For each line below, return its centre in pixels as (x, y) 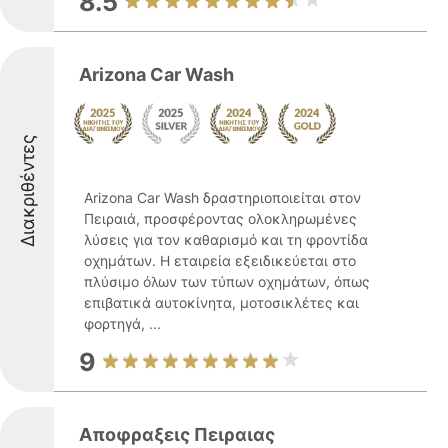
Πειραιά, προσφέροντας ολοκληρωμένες (220, 218)
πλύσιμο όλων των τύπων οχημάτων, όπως (227, 281)
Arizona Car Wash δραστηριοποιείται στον (222, 197)
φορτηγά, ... (122, 323)
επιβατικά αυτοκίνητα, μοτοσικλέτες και (221, 302)
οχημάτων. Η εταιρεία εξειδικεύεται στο (220, 260)
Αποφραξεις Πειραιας (177, 434)
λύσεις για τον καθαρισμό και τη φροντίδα (226, 239)
